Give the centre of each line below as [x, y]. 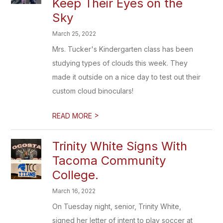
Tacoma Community [109, 161]
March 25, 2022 [74, 34]
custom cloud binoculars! [93, 91]
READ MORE [73, 116]
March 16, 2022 [74, 191]
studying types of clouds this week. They [120, 63]
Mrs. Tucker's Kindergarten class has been [123, 49]
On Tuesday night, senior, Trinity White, [117, 206]
